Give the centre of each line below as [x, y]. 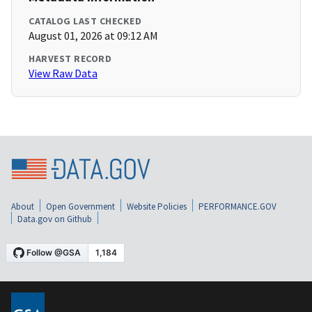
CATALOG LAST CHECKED [85, 21]
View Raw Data [63, 73]
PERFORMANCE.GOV [237, 207]
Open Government [80, 207]
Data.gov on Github [55, 219]
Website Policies [157, 207]
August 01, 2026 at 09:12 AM [93, 36]
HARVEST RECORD [70, 59]
